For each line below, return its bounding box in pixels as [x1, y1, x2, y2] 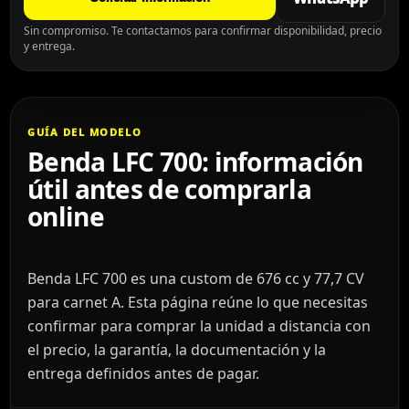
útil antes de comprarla [27, 171, 311, 206]
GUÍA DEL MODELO [27, 124, 142, 139]
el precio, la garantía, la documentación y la [27, 339, 326, 360]
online [27, 198, 104, 234]
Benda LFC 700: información [27, 143, 363, 179]
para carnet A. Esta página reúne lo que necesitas [27, 291, 368, 312]
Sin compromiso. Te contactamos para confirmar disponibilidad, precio [24, 22, 382, 38]
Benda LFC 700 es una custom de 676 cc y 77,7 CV [27, 267, 364, 288]
